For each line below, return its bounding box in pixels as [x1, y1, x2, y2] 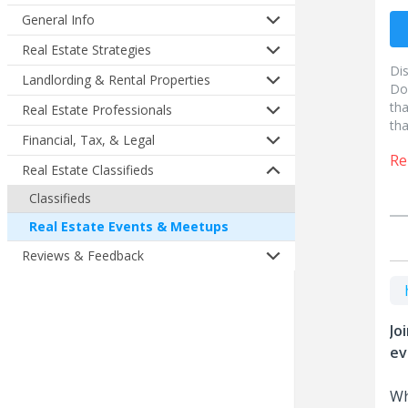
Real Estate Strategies [22, 41, 151, 58]
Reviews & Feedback [22, 247, 144, 264]
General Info [22, 11, 95, 28]
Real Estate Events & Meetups [29, 218, 229, 235]
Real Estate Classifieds [22, 161, 154, 178]
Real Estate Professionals [22, 101, 172, 118]
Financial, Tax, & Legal [22, 131, 155, 148]
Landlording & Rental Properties [22, 71, 210, 88]
